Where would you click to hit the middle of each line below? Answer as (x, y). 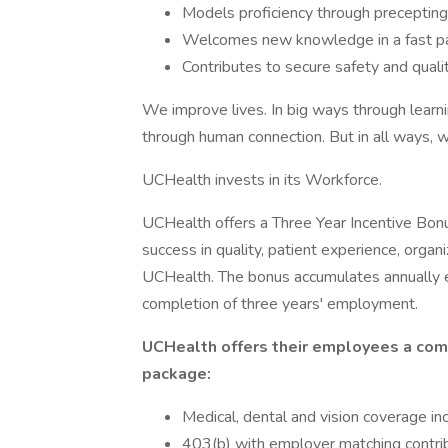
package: (176, 374)
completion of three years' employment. (280, 304)
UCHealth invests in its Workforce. (262, 180)
